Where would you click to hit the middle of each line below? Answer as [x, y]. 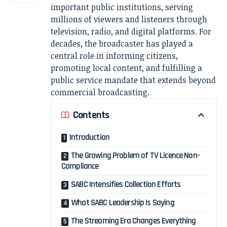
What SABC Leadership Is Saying [123, 203]
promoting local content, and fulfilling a [126, 68]
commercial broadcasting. [100, 92]
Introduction [89, 138]
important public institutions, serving [122, 7]
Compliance [80, 166]
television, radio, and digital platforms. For [131, 32]
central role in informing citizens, [114, 56]
